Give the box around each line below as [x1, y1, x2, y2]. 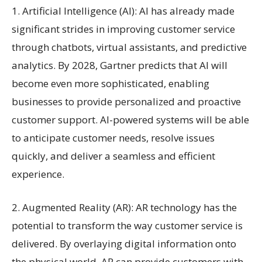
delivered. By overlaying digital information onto [12, 236, 236, 250]
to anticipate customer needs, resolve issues [12, 130, 215, 144]
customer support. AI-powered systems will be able [12, 112, 249, 126]
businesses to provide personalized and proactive [12, 94, 241, 108]
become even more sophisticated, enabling [12, 76, 209, 90]
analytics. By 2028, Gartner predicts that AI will [12, 58, 227, 72]
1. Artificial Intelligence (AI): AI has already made [12, 4, 235, 18]
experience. [12, 167, 64, 181]
